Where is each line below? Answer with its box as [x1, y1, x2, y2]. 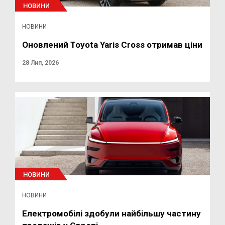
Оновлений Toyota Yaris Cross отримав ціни [22, 40, 202, 50]
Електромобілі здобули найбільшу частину [22, 208, 201, 218]
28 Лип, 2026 [22, 59, 59, 66]
